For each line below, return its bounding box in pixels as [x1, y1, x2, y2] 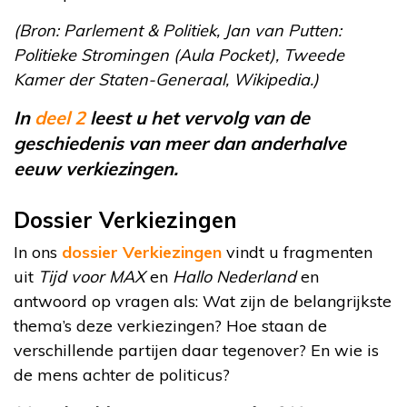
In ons [14, 241, 62, 263]
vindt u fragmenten [222, 241, 372, 263]
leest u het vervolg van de [85, 105, 310, 129]
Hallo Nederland [173, 265, 296, 287]
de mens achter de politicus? [14, 363, 230, 385]
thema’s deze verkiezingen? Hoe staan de [14, 314, 327, 336]
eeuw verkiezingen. [14, 156, 178, 180]
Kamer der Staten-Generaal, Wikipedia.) [14, 68, 319, 90]
